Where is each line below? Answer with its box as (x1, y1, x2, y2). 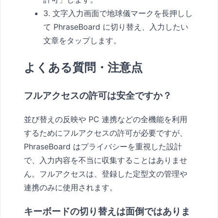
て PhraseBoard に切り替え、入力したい (43, 21, 188, 32)
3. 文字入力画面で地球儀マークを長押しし (43, 8, 193, 18)
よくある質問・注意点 (24, 60, 143, 74)
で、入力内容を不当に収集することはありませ (24, 155, 187, 165)
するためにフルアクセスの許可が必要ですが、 (24, 128, 187, 138)
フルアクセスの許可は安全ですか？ (24, 90, 172, 101)
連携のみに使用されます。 (24, 182, 117, 193)
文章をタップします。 (43, 35, 121, 45)
